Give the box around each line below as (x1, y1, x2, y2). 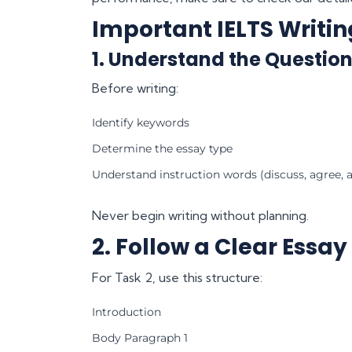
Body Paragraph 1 (92, 330, 188, 345)
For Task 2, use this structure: (92, 269, 262, 285)
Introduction (92, 304, 161, 319)
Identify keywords (92, 115, 189, 130)
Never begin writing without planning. (92, 207, 309, 223)
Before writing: (92, 79, 178, 96)
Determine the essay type (92, 141, 233, 156)
